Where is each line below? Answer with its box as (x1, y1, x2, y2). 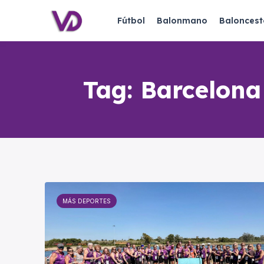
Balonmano (157, 15, 207, 26)
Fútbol (117, 15, 145, 26)
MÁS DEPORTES (62, 197, 111, 204)
